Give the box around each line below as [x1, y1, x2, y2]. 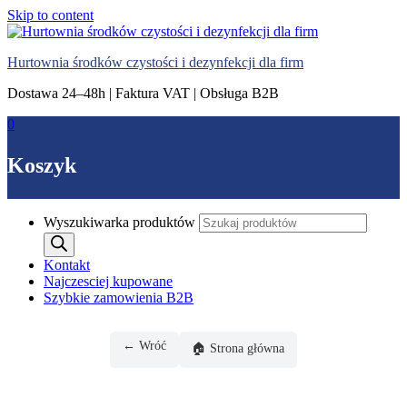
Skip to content [7, 7, 94, 23]
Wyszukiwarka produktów [44, 213, 199, 230]
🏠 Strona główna [192, 341, 284, 355]
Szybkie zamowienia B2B [44, 289, 194, 305]
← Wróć [123, 338, 166, 352]
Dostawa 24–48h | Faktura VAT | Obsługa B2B [7, 85, 279, 101]
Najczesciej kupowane [44, 273, 173, 289]
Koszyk [7, 153, 76, 177]
